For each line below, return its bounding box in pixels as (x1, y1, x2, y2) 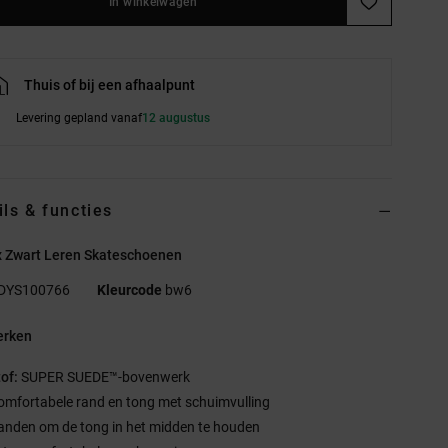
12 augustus (142, 111, 211, 126)
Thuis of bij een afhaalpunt (24, 77, 196, 94)
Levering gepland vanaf (16, 111, 143, 126)
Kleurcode (97, 282, 163, 299)
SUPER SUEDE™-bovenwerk (18, 369, 191, 386)
